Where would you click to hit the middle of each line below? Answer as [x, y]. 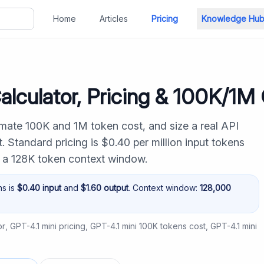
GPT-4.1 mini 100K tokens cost [148, 226]
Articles [114, 19]
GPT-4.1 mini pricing [48, 226]
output [115, 188]
